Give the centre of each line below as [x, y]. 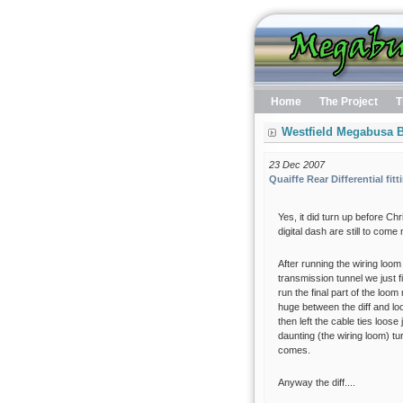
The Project [348, 102]
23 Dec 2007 [296, 165]
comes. [294, 350]
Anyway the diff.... [316, 382]
